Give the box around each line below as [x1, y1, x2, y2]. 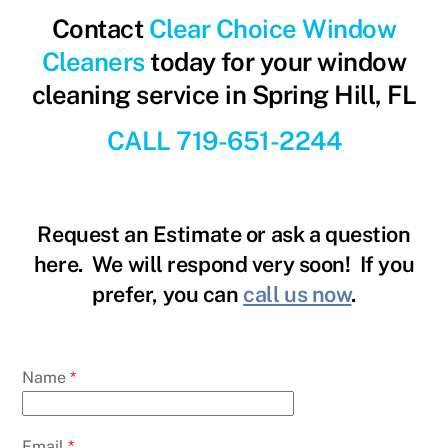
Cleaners [41, 46, 145, 77]
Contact [51, 13, 149, 44]
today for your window [144, 46, 407, 77]
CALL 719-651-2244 [106, 125, 342, 156]
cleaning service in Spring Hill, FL [31, 79, 417, 110]
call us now [243, 280, 352, 307]
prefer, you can [92, 280, 244, 307]
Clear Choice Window [148, 13, 397, 44]
